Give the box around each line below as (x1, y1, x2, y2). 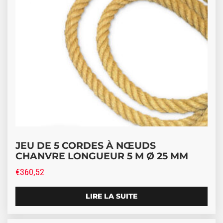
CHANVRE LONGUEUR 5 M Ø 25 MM (15, 149, 188, 162)
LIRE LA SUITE (86, 192, 137, 201)
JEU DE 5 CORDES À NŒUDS (15, 139, 156, 151)
